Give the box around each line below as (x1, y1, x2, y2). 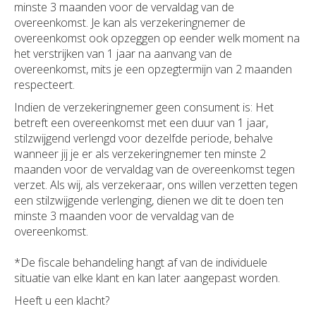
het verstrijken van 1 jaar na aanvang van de (14, 46, 232, 62)
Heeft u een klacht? (14, 293, 109, 309)
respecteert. (14, 77, 75, 93)
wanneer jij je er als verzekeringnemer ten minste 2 (14, 146, 266, 162)
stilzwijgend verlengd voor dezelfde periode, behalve (14, 130, 273, 147)
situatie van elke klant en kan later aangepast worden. (14, 270, 283, 286)
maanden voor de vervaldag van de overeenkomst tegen (14, 162, 295, 178)
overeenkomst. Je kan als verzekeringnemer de (14, 15, 245, 31)
